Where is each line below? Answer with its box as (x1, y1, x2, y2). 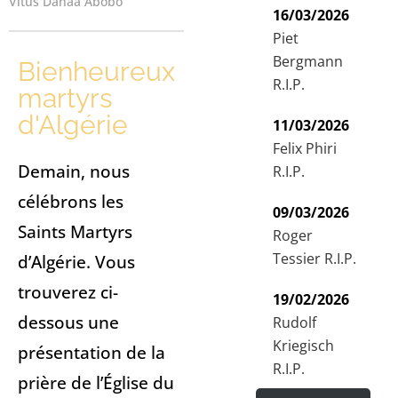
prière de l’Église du (18, 370, 174, 395)
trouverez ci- (18, 280, 118, 305)
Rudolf (273, 312, 316, 332)
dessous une (18, 310, 119, 335)
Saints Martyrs (18, 219, 132, 244)
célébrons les (18, 189, 123, 214)
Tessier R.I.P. (273, 248, 356, 268)
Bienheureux (18, 56, 175, 88)
